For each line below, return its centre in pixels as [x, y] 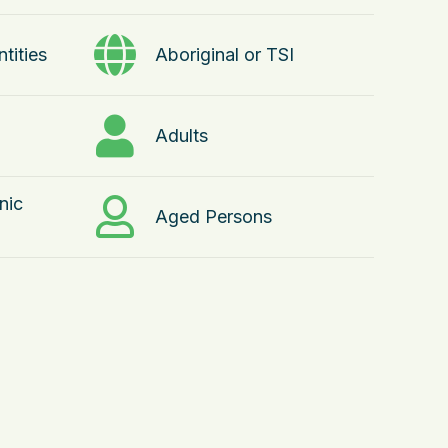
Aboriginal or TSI [224, 54]
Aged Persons [213, 216]
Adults [181, 135]
